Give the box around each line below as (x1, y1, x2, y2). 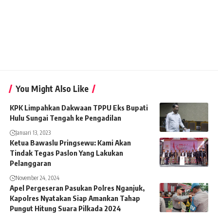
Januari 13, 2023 (16, 128, 51, 136)
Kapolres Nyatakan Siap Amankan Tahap (10, 193, 140, 202)
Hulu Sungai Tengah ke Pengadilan (10, 113, 121, 122)
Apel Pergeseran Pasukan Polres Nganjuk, (10, 183, 145, 192)
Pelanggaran (10, 158, 51, 167)
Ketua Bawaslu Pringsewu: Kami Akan (10, 138, 131, 147)
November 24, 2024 (16, 174, 59, 182)
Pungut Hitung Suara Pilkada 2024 (10, 203, 121, 213)
